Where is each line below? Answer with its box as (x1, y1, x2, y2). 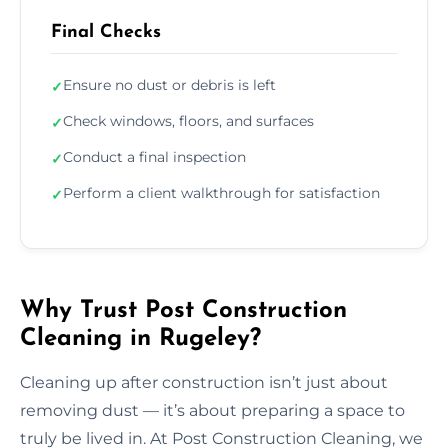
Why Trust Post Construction (20, 298, 347, 323)
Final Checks (51, 22, 161, 42)
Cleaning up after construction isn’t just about (20, 372, 388, 392)
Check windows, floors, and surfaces (63, 111, 314, 130)
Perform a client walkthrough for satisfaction (63, 183, 380, 202)
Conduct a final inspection (63, 147, 246, 166)
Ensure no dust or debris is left (63, 75, 276, 94)
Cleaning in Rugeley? (20, 326, 261, 351)
